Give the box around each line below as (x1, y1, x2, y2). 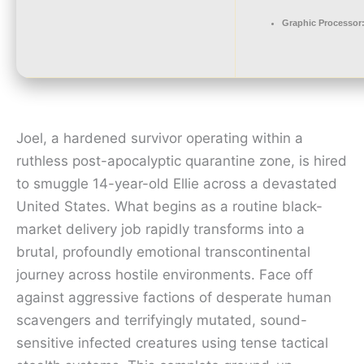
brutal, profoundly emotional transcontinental (16, 244, 310, 260)
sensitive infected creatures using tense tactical (16, 335, 328, 351)
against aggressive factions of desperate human (16, 289, 331, 305)
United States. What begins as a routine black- (16, 198, 323, 214)
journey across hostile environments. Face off (16, 266, 313, 283)
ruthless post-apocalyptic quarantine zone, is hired (16, 153, 347, 169)
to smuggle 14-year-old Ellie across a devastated (16, 175, 337, 192)
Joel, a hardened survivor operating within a (16, 130, 303, 146)
